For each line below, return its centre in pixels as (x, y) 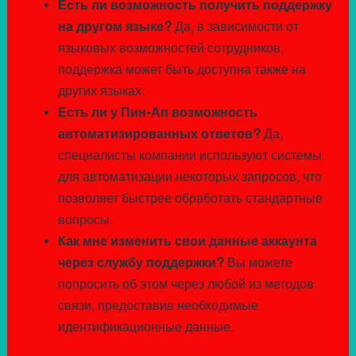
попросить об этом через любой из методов (186, 284)
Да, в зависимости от (235, 27)
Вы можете (258, 263)
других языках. (101, 91)
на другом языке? (114, 27)
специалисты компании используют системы (190, 156)
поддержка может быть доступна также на (182, 70)
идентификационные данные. (146, 327)
